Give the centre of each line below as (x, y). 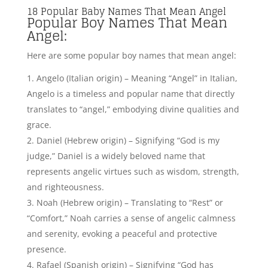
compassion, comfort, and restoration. (103, 170)
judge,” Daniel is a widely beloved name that (116, 15)
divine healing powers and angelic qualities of (119, 155)
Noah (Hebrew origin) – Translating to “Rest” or (130, 62)
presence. (46, 108)
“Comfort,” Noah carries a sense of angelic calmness (131, 77)
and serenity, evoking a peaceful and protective (122, 93)
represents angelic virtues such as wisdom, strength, (133, 31)
